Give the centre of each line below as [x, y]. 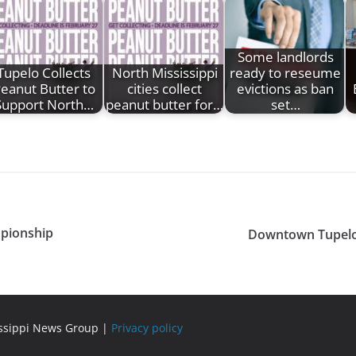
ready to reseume [285, 72]
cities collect [164, 88]
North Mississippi [164, 72]
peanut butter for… [164, 104]
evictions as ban [285, 88]
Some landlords [285, 56]
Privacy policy [147, 327]
